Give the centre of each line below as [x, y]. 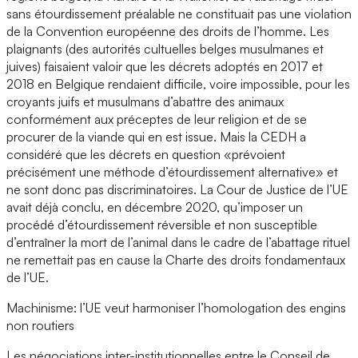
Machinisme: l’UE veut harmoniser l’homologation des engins [176, 307]
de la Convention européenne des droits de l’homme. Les [168, 31]
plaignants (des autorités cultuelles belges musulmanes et [165, 48]
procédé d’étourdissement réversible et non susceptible [162, 224]
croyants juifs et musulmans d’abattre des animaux [145, 101]
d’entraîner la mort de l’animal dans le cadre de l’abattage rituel [178, 242]
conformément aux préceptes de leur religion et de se [157, 119]
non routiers [40, 325]
